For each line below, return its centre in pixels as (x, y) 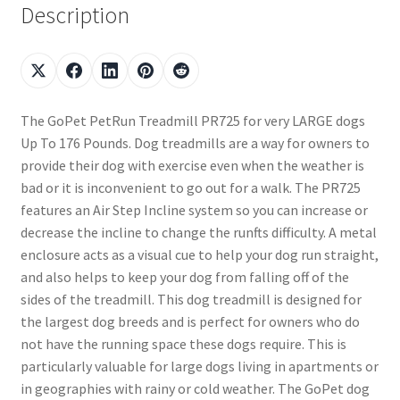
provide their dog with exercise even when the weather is (192, 165)
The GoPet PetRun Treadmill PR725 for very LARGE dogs (192, 121)
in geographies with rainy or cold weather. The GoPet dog (195, 388)
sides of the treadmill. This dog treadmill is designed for (191, 299)
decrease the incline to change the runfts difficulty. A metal (198, 232)
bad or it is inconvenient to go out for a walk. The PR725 (190, 187)
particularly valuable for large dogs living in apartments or (199, 366)
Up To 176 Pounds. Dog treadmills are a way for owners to (195, 143)
